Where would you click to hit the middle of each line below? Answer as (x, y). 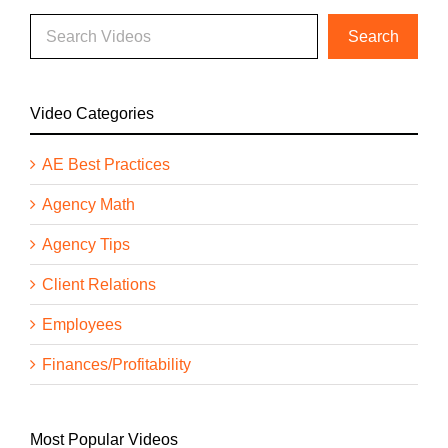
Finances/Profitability (116, 365)
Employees (82, 325)
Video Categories (92, 114)
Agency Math (88, 205)
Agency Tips (86, 245)
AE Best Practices (106, 165)
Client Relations (99, 285)
